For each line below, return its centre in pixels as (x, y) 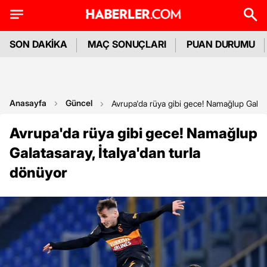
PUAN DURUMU (221, 44)
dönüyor (38, 173)
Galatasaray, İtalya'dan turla (105, 153)
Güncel (79, 103)
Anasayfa (28, 103)
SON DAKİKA (39, 44)
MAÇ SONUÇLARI (127, 44)
